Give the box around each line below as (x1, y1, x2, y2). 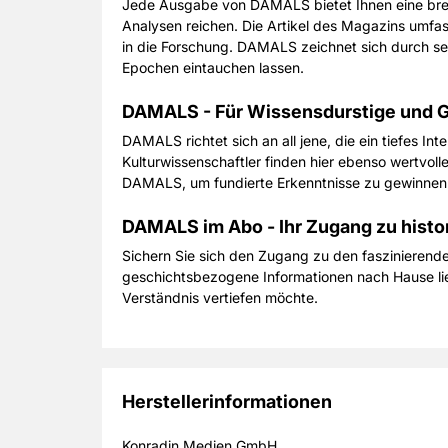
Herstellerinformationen (122, 391, 332, 412)
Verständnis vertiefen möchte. (122, 289, 318, 306)
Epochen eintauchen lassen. (122, 59, 304, 76)
